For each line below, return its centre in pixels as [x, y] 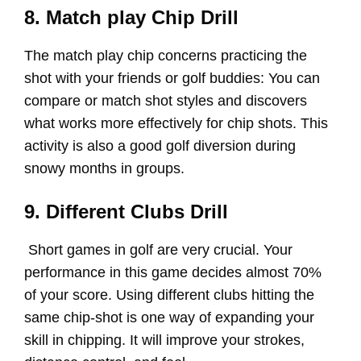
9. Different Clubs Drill [126, 212]
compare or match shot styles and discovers [166, 101]
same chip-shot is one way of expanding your [169, 318]
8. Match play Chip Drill [134, 18]
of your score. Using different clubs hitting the [169, 295]
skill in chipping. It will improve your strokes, [164, 340]
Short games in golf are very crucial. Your [160, 250]
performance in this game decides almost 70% [173, 273]
